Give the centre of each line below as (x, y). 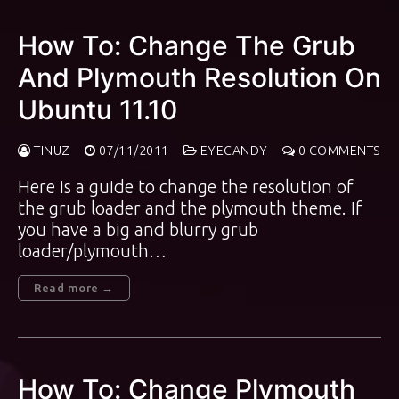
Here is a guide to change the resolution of (186, 187)
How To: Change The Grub (187, 45)
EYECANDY (232, 151)
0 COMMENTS (338, 151)
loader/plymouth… (92, 251)
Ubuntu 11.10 (98, 110)
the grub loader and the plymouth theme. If (190, 208)
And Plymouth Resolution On (199, 77)
